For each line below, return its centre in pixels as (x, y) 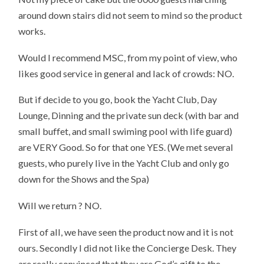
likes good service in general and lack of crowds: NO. (126, 73)
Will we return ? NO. (60, 206)
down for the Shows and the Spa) (84, 179)
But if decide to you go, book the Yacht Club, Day (118, 100)
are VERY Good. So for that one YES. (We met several (126, 147)
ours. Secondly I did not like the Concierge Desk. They (128, 247)
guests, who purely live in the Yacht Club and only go (124, 163)
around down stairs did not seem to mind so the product (131, 15)
